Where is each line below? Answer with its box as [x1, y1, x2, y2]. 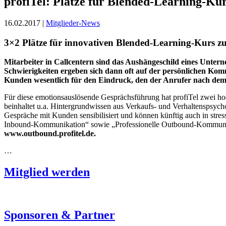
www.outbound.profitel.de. [4, 129, 96, 138]
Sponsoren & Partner [4, 208, 115, 221]
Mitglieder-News [46, 18, 100, 27]
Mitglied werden [4, 165, 90, 179]
